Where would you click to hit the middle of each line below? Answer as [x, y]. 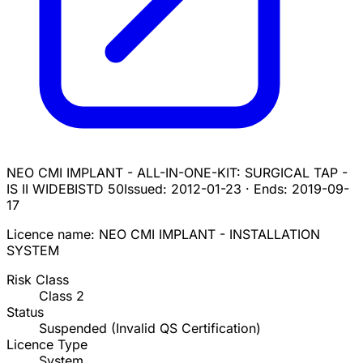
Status [25, 312]
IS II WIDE [36, 189]
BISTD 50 [95, 189]
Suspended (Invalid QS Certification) [150, 329]
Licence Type [47, 345]
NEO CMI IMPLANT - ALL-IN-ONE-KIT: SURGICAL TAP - [177, 173]
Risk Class [38, 280]
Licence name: [53, 235]
